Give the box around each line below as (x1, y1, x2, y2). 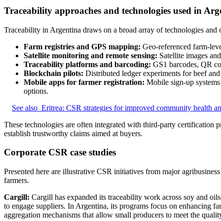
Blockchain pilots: (24, 69, 83, 77)
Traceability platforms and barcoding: (24, 60, 151, 69)
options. (24, 86, 48, 95)
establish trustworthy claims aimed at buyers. (4, 129, 143, 138)
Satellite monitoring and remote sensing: (24, 51, 157, 60)
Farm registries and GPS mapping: (24, 42, 141, 51)
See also (12, 103, 37, 112)
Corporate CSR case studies (4, 147, 116, 158)
